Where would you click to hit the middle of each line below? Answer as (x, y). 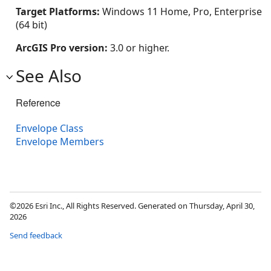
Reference (38, 103)
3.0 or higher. (140, 48)
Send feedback (36, 236)
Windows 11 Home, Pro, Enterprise (182, 11)
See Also (49, 76)
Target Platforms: (59, 11)
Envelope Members (60, 142)
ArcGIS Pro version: (63, 48)
